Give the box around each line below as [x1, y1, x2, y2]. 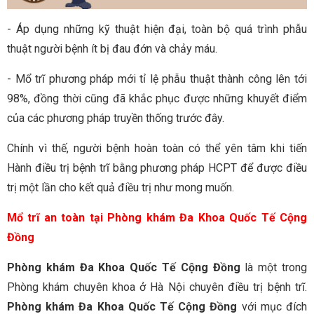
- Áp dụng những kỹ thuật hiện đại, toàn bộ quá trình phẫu [7, 22, 307, 36]
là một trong [245, 261, 308, 275]
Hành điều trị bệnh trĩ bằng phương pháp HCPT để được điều [7, 161, 307, 175]
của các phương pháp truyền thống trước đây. [7, 111, 224, 125]
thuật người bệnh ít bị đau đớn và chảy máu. [7, 42, 217, 56]
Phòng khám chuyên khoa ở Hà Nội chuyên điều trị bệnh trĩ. [7, 280, 307, 294]
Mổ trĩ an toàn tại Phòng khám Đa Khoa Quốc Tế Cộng [7, 211, 307, 225]
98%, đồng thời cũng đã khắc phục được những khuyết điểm [7, 92, 307, 106]
